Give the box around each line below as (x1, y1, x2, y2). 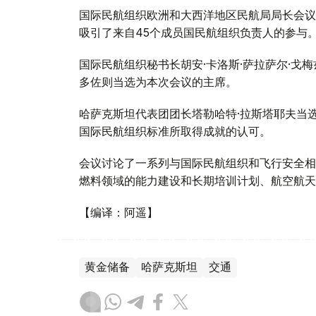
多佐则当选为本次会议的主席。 (79, 75, 237, 90)
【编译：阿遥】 (79, 205, 158, 220)
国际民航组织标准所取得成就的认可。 (79, 124, 271, 139)
